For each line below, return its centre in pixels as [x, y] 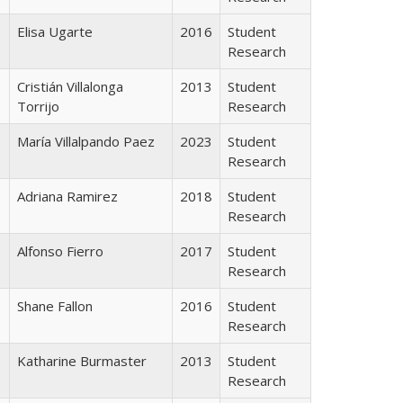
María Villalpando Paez [86, 141]
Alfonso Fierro [60, 251]
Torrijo [38, 106]
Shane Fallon [55, 305]
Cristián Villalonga [70, 86]
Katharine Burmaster [82, 360]
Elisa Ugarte [55, 31]
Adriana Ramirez [67, 196]
